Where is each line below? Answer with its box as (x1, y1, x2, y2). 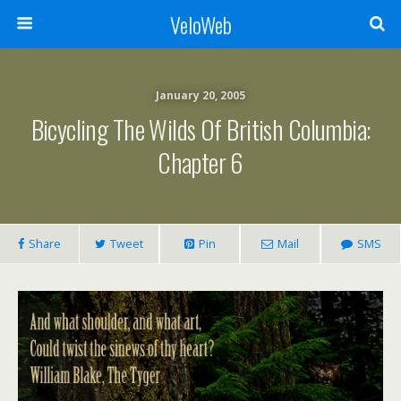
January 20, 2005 (156, 88, 245, 103)
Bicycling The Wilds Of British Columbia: (30, 110, 371, 148)
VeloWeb (169, 8, 232, 40)
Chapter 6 (158, 143, 243, 181)
